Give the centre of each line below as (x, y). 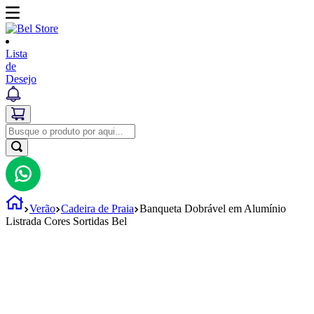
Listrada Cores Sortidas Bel (66, 221)
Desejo (21, 79)
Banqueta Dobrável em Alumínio (213, 209)
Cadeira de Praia (97, 209)
